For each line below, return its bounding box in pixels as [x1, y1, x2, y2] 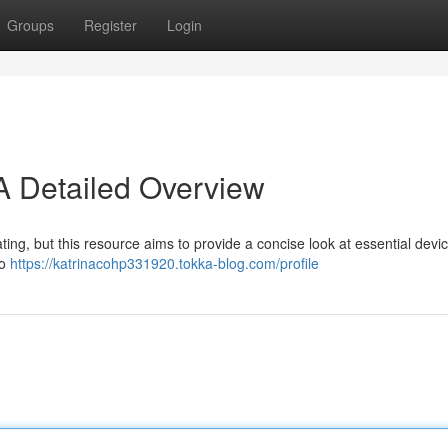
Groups [7, 15, 54, 35]
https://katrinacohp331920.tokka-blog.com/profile [10, 253, 319, 273]
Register [84, 15, 137, 35]
